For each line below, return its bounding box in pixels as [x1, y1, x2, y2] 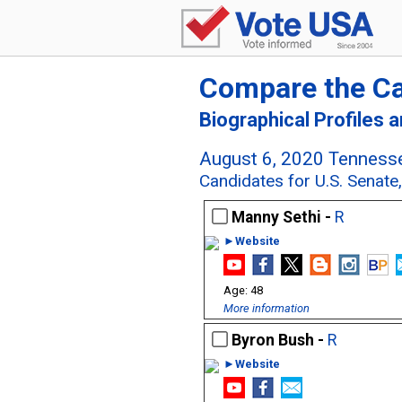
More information [223, 301, 310, 315]
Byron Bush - [232, 331, 328, 349]
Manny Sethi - [232, 208, 335, 226]
